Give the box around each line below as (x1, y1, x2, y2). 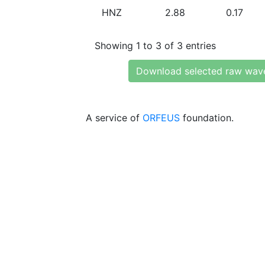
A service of (86, 112, 143, 124)
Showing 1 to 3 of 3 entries (95, 39, 216, 51)
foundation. (180, 112, 234, 124)
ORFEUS (143, 112, 180, 124)
